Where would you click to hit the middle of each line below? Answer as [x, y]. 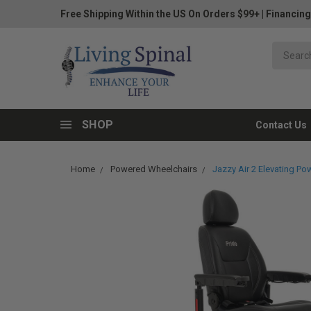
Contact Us [281, 125]
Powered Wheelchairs [154, 169]
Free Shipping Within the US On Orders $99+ [160, 14]
